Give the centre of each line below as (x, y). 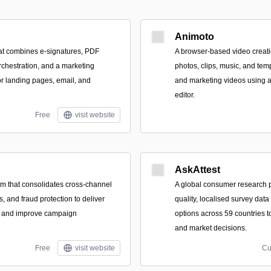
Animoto (194, 37)
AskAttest (198, 170)
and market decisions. (211, 228)
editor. (185, 95)
